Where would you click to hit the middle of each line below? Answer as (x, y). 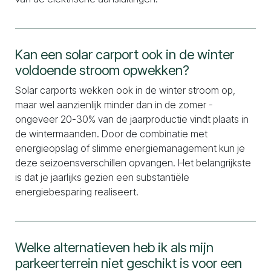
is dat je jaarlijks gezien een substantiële (102, 177)
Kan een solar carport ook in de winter (125, 54)
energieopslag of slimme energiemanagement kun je (130, 148)
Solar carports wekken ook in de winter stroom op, (125, 90)
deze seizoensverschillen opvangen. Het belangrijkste (133, 163)
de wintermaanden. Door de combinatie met (111, 134)
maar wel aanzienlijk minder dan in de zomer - (114, 105)
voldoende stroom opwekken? (102, 70)
